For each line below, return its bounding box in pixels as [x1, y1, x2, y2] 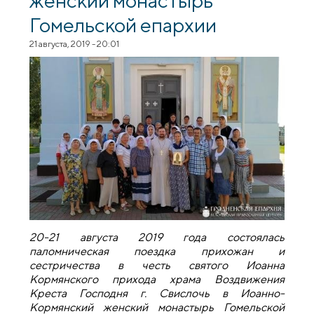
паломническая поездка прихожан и [29, 244, 285, 258]
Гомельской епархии [29, 13, 217, 37]
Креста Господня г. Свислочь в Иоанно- [29, 286, 285, 300]
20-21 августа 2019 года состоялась [29, 230, 285, 244]
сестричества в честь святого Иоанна [29, 258, 285, 272]
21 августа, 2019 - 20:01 [29, 39, 120, 50]
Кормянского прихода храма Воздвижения [29, 272, 285, 286]
